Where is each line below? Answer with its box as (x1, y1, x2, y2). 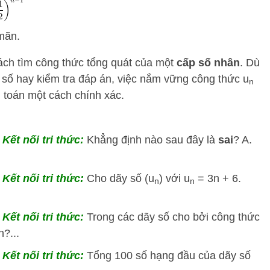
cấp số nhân (177, 57, 240, 69)
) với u (159, 172, 190, 184)
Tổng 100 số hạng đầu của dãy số (87, 250, 251, 262)
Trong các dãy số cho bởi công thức (84, 211, 260, 223)
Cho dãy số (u (87, 172, 154, 184)
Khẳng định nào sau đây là (84, 134, 218, 146)
